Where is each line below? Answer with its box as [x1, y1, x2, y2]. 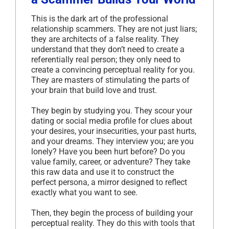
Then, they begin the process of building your [31, 208, 193, 218]
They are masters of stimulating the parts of [31, 75, 190, 85]
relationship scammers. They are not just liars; [31, 24, 197, 34]
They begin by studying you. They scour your [31, 106, 192, 116]
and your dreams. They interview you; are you [31, 136, 194, 147]
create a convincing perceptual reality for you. [31, 65, 195, 75]
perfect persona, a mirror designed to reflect [31, 177, 187, 188]
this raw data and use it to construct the [31, 167, 174, 177]
